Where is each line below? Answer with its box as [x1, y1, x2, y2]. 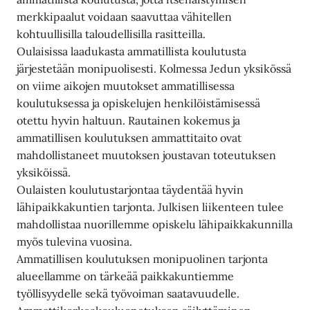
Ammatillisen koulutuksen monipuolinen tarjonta [17, 252, 268, 266]
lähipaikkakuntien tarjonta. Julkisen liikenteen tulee [17, 200, 284, 214]
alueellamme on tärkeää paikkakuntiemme [17, 269, 235, 283]
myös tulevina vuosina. [17, 235, 133, 248]
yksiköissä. [17, 165, 71, 179]
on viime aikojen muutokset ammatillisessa [17, 79, 235, 93]
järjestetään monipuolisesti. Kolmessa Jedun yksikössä [17, 62, 292, 75]
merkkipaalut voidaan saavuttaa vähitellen [17, 10, 232, 24]
